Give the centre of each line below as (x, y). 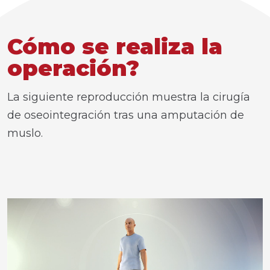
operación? (73, 68)
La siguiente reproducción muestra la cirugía (129, 97)
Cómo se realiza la (115, 46)
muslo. (25, 133)
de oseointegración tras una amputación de (126, 115)
